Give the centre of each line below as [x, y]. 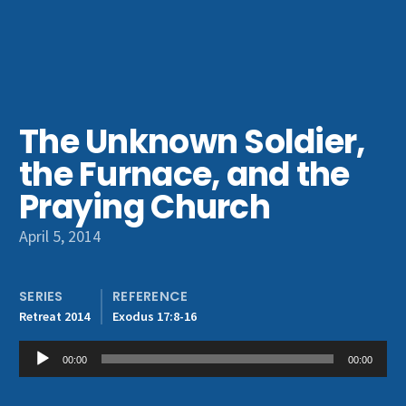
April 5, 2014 [60, 236]
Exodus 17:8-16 [155, 316]
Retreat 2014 [54, 316]
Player [39, 377]
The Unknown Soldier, [192, 142]
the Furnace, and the [184, 174]
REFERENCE [150, 296]
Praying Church [145, 207]
